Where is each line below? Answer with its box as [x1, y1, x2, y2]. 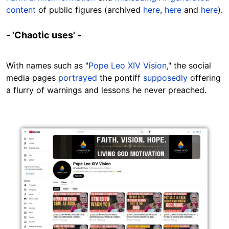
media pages [6, 73, 58, 83]
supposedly [143, 73, 188, 83]
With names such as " [6, 60, 88, 71]
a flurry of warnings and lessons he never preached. [6, 85, 207, 96]
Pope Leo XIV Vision [88, 60, 167, 71]
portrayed [58, 73, 97, 83]
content [6, 5, 36, 15]
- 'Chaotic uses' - [6, 30, 81, 41]
